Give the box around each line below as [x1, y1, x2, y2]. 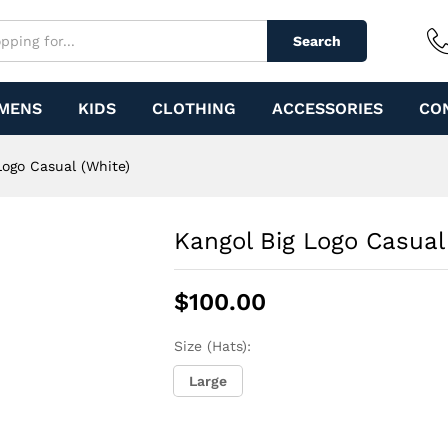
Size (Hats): [174, 338, 252, 354]
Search [293, 33, 341, 49]
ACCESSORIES [272, 99, 383, 118]
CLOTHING [152, 99, 236, 118]
